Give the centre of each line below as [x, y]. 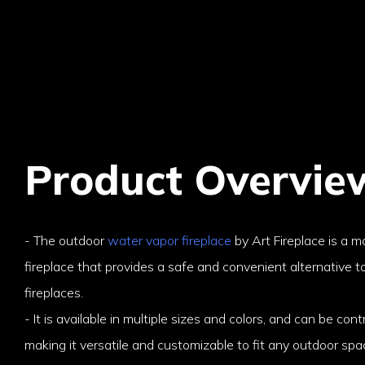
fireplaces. [54, 293]
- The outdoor [66, 241]
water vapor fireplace [169, 241]
